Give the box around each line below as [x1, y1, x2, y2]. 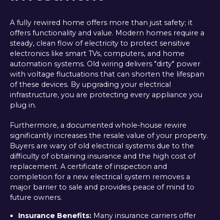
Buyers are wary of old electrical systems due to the [9, 141, 194, 151]
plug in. [9, 100, 36, 110]
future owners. [9, 193, 62, 202]
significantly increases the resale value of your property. [9, 131, 208, 140]
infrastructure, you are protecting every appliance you [9, 90, 202, 99]
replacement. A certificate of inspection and [9, 162, 167, 171]
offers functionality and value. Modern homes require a [9, 28, 204, 37]
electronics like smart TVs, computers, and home [9, 49, 185, 58]
